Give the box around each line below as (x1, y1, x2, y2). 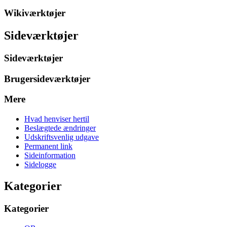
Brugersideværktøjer (4, 73, 90, 84)
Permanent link (24, 142, 72, 151)
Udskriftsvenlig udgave (24, 133, 99, 142)
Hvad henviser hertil (24, 115, 89, 124)
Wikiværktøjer (4, 8, 65, 19)
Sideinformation (24, 151, 75, 160)
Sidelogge (24, 160, 56, 169)
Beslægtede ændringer (24, 124, 96, 133)
